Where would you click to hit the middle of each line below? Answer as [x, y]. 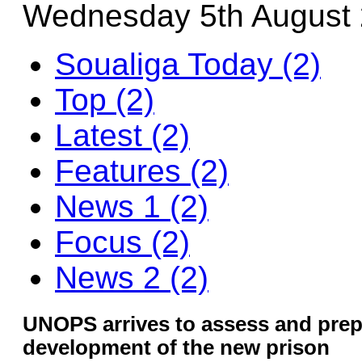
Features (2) [142, 171]
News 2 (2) [132, 278]
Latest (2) [122, 135]
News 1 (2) [132, 206]
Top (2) [105, 100]
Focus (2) [122, 242]
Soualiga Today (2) [188, 64]
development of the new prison [176, 348]
